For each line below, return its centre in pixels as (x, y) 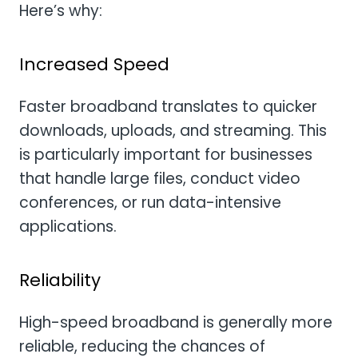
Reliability (60, 280)
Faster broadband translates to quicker (168, 106)
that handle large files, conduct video (160, 178)
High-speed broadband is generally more (176, 323)
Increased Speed (94, 64)
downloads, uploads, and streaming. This (173, 130)
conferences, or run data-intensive (150, 202)
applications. (68, 226)
